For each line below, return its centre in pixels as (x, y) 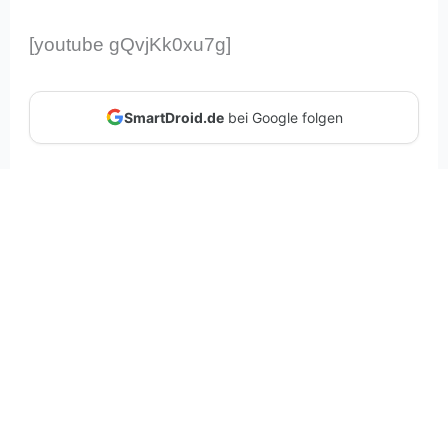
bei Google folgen (283, 117)
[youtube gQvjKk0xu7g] (130, 45)
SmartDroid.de (173, 117)
